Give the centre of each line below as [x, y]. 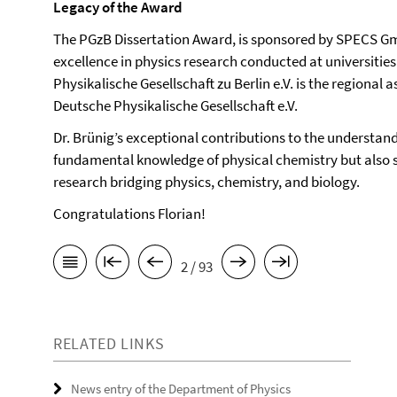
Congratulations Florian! [129, 214]
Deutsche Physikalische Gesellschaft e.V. [175, 105]
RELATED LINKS [109, 344]
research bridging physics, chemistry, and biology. [206, 182]
